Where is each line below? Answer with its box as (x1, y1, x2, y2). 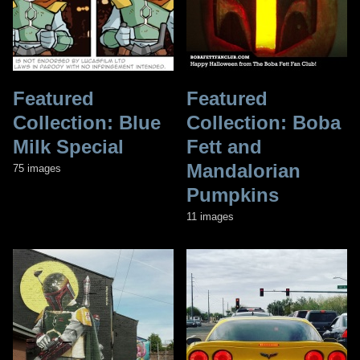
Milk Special (13, 135, 124, 157)
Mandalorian (186, 159, 301, 182)
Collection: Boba (186, 111, 341, 133)
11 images (186, 210, 234, 223)
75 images (13, 162, 61, 174)
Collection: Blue (13, 111, 161, 133)
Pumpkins (186, 183, 279, 206)
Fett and (186, 135, 262, 157)
